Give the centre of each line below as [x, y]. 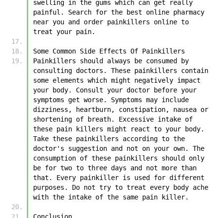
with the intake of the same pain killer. [113, 197]
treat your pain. [66, 31]
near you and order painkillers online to [111, 22]
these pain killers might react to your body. [119, 129]
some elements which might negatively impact [117, 80]
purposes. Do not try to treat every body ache [121, 187]
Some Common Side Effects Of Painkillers [109, 51]
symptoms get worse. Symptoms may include [111, 100]
